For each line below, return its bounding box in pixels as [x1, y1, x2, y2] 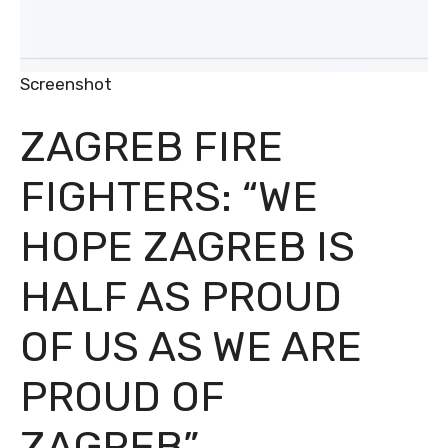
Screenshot [20, 74, 112, 94]
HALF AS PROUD [20, 272, 342, 322]
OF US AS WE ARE [20, 322, 362, 372]
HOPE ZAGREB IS [20, 222, 355, 272]
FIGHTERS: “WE [20, 172, 318, 222]
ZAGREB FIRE [20, 122, 283, 172]
